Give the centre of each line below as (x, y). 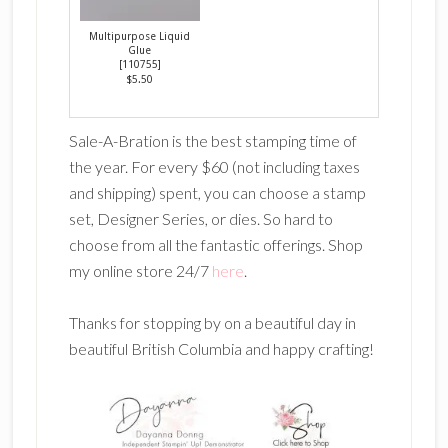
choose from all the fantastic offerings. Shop (215, 245)
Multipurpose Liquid (140, 36)
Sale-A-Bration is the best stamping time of (212, 141)
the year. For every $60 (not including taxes (214, 167)
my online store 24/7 (140, 271)
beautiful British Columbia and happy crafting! (221, 349)
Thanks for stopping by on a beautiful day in (212, 323)
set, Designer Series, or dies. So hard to (200, 219)
